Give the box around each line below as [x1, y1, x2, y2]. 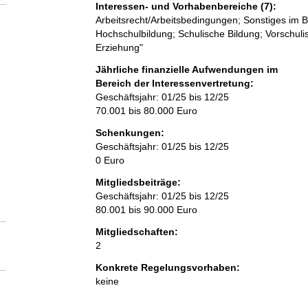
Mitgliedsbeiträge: [95, 177, 181, 188]
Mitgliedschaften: [95, 226, 178, 238]
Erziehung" [95, 42, 143, 54]
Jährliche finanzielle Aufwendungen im [95, 64, 278, 76]
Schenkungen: [95, 127, 164, 139]
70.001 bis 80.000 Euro [95, 105, 197, 117]
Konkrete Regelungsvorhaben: [95, 262, 240, 274]
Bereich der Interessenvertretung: [95, 78, 254, 89]
